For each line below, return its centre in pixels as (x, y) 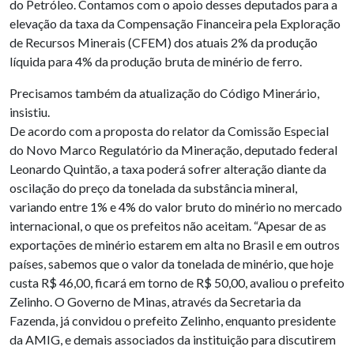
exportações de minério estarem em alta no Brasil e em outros (175, 244)
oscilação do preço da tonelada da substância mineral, (153, 187)
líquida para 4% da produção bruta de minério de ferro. (156, 61)
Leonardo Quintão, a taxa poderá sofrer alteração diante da (168, 168)
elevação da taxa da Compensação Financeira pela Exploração (175, 23)
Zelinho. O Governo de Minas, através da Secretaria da (155, 301)
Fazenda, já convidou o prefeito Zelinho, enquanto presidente (173, 320)
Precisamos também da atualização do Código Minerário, (164, 92)
